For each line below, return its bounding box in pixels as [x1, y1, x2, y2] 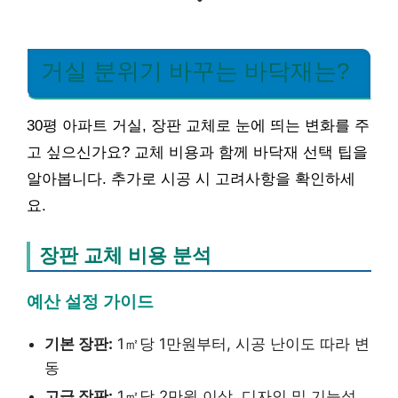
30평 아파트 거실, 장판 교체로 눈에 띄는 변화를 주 [27, 116, 370, 134]
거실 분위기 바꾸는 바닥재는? [41, 58, 349, 84]
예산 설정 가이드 [27, 291, 154, 311]
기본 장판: [44, 334, 113, 353]
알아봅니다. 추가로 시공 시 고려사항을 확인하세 [27, 170, 355, 187]
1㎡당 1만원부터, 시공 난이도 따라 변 [113, 334, 370, 353]
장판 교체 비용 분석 [39, 243, 211, 267]
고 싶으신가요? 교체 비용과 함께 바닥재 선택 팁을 [27, 143, 368, 161]
